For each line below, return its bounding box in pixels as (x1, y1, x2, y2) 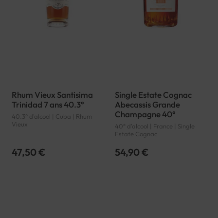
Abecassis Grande (115, 99, 180, 109)
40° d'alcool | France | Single (115, 122, 195, 130)
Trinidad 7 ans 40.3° (12, 99, 84, 109)
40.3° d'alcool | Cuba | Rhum (12, 112, 92, 120)
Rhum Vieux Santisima (12, 89, 93, 100)
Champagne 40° (115, 109, 176, 119)
